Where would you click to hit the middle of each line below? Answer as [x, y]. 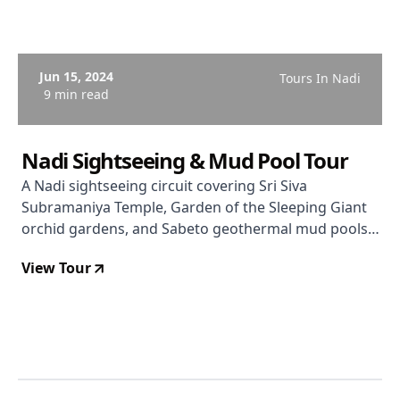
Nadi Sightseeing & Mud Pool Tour [185, 160]
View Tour [56, 268]
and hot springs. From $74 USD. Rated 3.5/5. [170, 250]
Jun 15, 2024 [76, 76]
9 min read [76, 94]
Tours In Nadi [320, 78]
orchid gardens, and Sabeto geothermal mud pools [195, 229]
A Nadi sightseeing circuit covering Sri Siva [164, 186]
